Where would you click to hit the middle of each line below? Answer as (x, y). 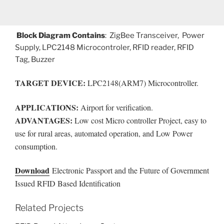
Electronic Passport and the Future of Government (129, 170)
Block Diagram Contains (60, 35)
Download (32, 170)
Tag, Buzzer (35, 59)
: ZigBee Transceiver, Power (155, 35)
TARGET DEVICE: (51, 83)
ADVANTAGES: (45, 120)
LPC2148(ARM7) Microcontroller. (143, 83)
